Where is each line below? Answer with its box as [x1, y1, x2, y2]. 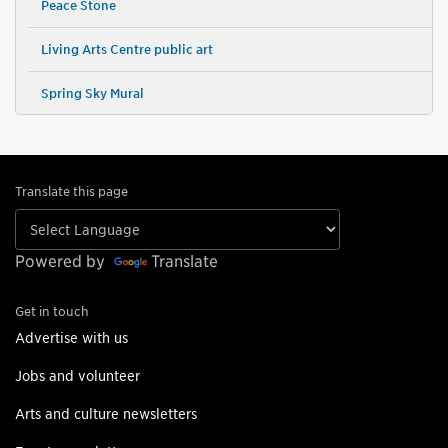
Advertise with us [15, 329, 128, 347]
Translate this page [15, 184, 128, 200]
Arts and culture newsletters [15, 405, 197, 423]
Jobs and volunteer [15, 367, 140, 385]
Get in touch [15, 304, 89, 320]
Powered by [15, 252, 109, 272]
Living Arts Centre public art [40, 42, 213, 58]
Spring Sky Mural [40, 86, 144, 102]
